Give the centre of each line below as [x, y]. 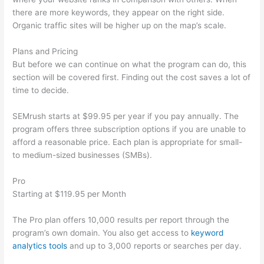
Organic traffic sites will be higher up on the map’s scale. [120, 26]
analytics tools [40, 245]
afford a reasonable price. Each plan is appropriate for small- [128, 142]
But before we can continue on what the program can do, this [130, 65]
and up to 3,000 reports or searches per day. [155, 245]
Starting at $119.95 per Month [70, 194]
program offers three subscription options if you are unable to [129, 129]
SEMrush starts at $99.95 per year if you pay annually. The [126, 116]
